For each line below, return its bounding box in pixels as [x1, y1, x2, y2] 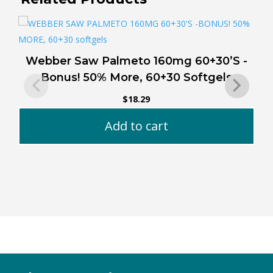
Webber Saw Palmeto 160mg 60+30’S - [25, 54, 247, 68]
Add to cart [104, 118, 168, 135]
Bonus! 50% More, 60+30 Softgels [40, 71, 232, 85]
